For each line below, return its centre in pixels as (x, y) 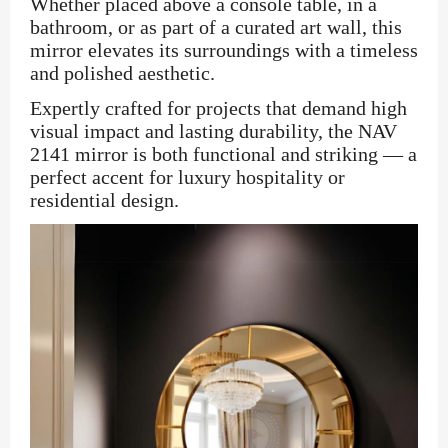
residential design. (104, 200)
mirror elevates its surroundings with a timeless (224, 50)
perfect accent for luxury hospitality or (187, 177)
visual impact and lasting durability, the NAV (213, 131)
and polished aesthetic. (122, 73)
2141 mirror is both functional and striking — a (223, 154)
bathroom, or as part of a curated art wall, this (216, 27)
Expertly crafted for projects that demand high (218, 108)
